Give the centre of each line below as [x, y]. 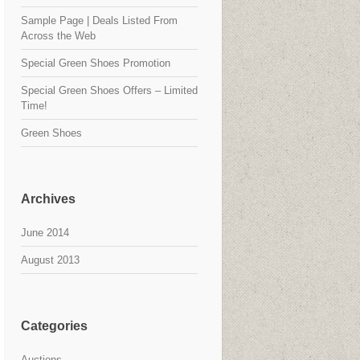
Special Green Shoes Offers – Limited [109, 90]
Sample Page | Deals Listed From [99, 20]
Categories [54, 326]
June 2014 [45, 233]
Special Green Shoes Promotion [96, 63]
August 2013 [50, 260]
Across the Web [58, 36]
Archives [48, 199]
